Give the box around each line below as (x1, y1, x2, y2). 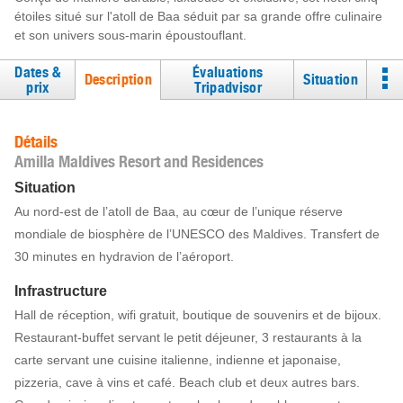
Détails (14, 132, 58, 151)
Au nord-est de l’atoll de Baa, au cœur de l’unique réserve (14, 204, 343, 219)
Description (84, 71, 153, 88)
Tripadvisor (193, 78, 262, 96)
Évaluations (193, 63, 264, 81)
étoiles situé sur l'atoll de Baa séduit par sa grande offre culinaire (14, 9, 382, 23)
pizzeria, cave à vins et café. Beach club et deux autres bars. (14, 375, 360, 390)
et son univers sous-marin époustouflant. (14, 28, 246, 42)
